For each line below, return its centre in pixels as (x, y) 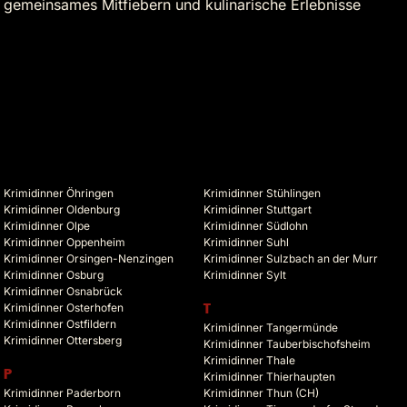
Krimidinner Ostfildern (60, 324)
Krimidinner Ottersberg (63, 341)
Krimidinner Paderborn (62, 393)
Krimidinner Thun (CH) (261, 393)
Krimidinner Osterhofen (64, 308)
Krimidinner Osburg (54, 275)
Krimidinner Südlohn (256, 226)
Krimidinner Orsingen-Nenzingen (89, 259)
